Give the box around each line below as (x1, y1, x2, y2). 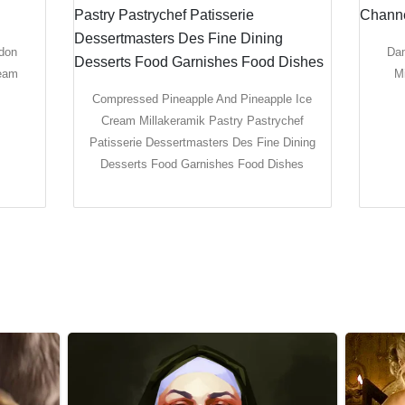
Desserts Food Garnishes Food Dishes (100, 156, 305, 171)
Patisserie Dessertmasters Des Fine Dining (89, 135, 316, 149)
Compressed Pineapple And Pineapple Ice (92, 91, 313, 106)
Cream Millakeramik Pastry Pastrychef (100, 113, 304, 127)
